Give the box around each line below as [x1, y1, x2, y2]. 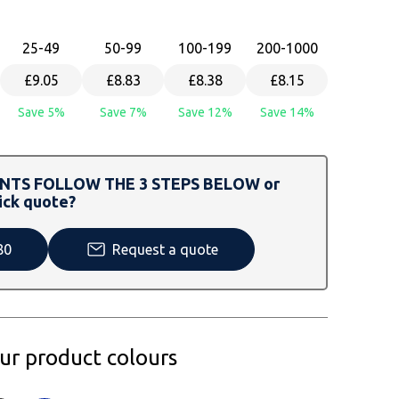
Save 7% [99, 104, 147, 119]
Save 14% [259, 104, 314, 119]
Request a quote [112, 240, 218, 257]
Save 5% [17, 104, 65, 119]
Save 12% [177, 104, 232, 119]
